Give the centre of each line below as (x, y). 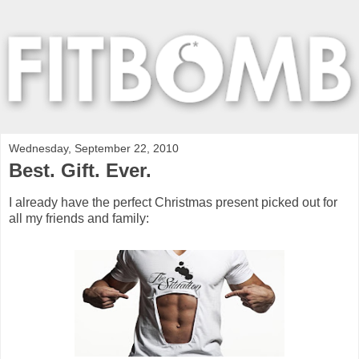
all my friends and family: (79, 219)
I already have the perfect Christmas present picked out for (173, 203)
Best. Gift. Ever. (80, 171)
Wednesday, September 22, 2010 (94, 149)
